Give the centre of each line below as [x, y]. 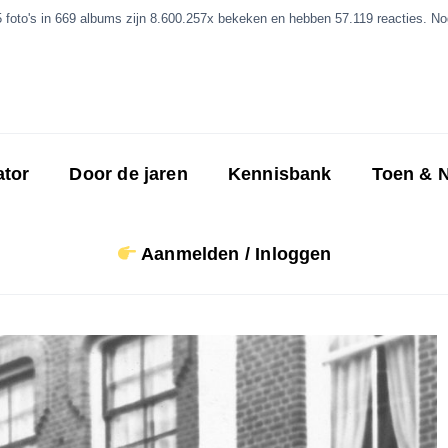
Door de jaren [128, 173]
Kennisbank [279, 173]
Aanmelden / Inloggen [234, 253]
